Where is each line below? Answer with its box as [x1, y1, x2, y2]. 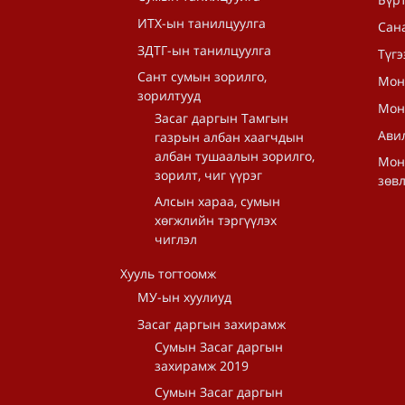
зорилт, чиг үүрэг [155, 166, 262, 184]
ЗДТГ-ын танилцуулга [137, 42, 271, 59]
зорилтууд [137, 87, 201, 104]
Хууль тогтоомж [120, 265, 216, 282]
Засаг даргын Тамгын [155, 109, 288, 127]
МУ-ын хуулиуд [137, 288, 231, 306]
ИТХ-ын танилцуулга [137, 14, 266, 32]
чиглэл [155, 231, 197, 248]
